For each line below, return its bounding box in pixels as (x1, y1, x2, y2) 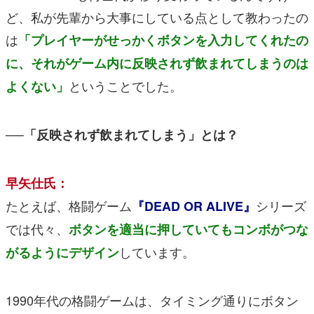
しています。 (119, 243, 195, 261)
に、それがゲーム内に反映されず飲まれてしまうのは (6, 54, 308, 73)
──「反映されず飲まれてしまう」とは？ (6, 125, 238, 144)
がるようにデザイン (6, 243, 119, 262)
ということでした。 (69, 76, 182, 95)
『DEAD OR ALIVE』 (132, 197, 256, 216)
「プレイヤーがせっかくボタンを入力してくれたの (18, 31, 308, 50)
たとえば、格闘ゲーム (6, 196, 132, 215)
